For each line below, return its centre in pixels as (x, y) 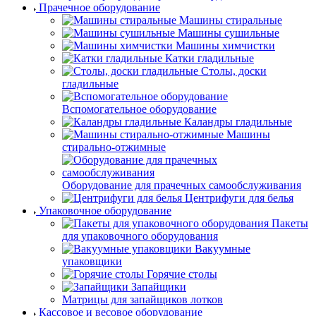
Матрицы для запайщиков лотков (142, 299)
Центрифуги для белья (239, 197)
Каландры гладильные (238, 121)
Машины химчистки (225, 45)
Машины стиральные (231, 20)
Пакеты (290, 223)
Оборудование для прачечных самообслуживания (182, 185)
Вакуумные (223, 248)
